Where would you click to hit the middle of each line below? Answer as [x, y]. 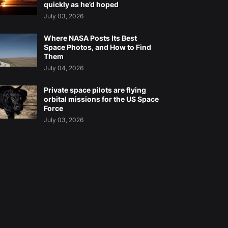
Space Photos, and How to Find [97, 47]
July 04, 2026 [63, 68]
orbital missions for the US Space [101, 99]
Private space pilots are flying [95, 90]
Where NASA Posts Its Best [90, 38]
